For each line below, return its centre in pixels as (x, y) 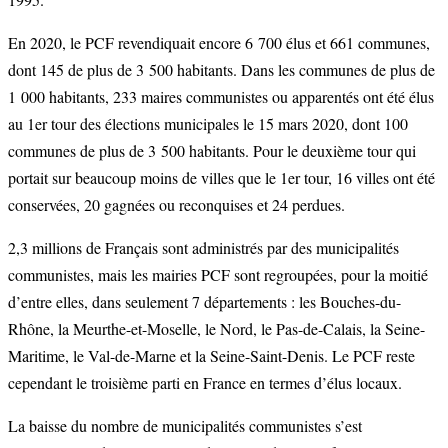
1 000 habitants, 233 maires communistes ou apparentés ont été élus (221, 97)
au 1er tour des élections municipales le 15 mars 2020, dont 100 (208, 124)
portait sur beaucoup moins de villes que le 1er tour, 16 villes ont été (221, 178)
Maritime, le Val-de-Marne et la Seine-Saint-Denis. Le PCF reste (211, 356)
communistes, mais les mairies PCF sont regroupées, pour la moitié (218, 275)
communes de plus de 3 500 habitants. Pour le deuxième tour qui (212, 151)
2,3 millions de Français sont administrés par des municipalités (203, 248)
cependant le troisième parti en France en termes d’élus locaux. (205, 383)
